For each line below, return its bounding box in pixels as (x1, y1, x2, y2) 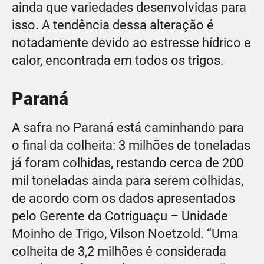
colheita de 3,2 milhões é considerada (12, 243, 226, 259)
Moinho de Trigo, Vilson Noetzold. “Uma (12, 226, 238, 241)
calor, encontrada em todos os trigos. (12, 52, 224, 68)
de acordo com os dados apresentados (12, 190, 235, 206)
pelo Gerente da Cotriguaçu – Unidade (12, 208, 228, 223)
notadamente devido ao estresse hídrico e (12, 35, 251, 50)
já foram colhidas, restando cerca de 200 (12, 155, 243, 170)
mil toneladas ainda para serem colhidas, (12, 173, 243, 188)
